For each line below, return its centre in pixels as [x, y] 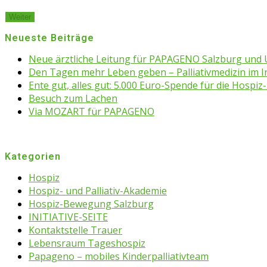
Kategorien [33, 156]
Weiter [20, 17]
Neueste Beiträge [49, 38]
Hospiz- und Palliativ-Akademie [98, 190]
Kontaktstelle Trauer [75, 230]
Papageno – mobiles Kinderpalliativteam [119, 256]
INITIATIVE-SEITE [68, 217]
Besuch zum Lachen [73, 98]
